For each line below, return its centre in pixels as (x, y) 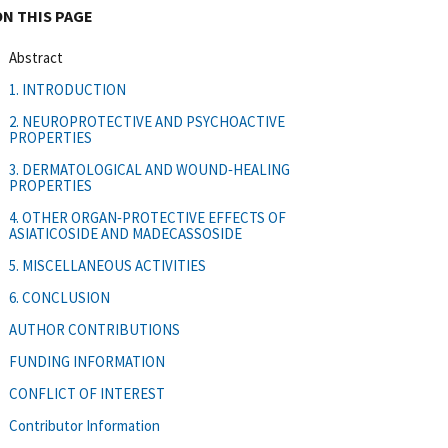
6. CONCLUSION (59, 297)
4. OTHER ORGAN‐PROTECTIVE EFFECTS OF (147, 217)
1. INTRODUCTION (67, 89)
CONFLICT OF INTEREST (87, 393)
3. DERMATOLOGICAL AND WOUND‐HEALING (149, 169)
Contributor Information (84, 425)
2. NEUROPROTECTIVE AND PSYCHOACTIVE (147, 121)
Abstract (36, 57)
